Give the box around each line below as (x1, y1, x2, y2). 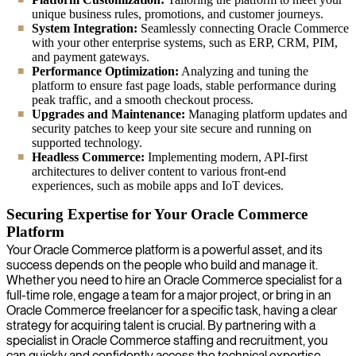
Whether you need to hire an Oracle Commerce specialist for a (6, 272, 342, 288)
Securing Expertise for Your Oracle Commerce (6, 205, 308, 222)
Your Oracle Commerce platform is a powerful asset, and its (6, 242, 323, 257)
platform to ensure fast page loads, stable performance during (32, 78, 336, 92)
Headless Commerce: (32, 149, 145, 164)
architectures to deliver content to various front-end (32, 164, 286, 178)
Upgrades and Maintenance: (32, 106, 185, 121)
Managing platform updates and (185, 106, 347, 121)
